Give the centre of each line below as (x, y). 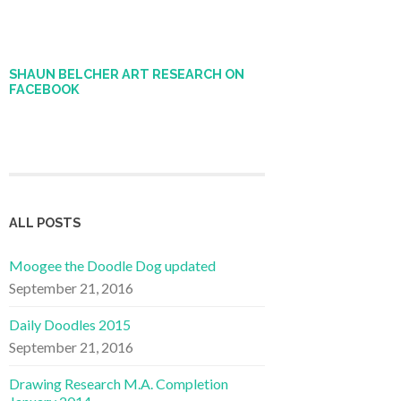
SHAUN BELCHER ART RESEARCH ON (127, 74)
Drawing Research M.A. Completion (119, 383)
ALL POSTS (45, 222)
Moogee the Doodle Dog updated (112, 265)
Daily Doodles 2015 (70, 324)
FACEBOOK (44, 89)
